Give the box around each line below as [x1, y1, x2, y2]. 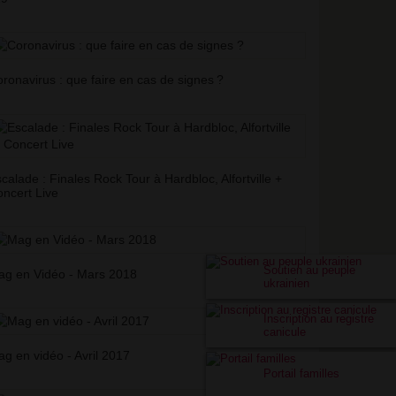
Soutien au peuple [263, 263, 355, 277]
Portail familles [263, 367, 339, 380]
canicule [263, 325, 306, 339]
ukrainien [263, 277, 309, 290]
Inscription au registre [263, 312, 374, 325]
